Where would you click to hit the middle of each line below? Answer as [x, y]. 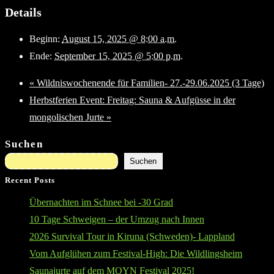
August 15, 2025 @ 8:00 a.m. [119, 39]
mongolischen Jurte [68, 117]
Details [23, 12]
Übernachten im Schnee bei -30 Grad [101, 202]
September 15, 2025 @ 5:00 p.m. [119, 56]
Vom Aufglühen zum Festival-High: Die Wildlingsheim [136, 254]
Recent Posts [30, 180]
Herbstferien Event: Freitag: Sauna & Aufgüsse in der [132, 100]
